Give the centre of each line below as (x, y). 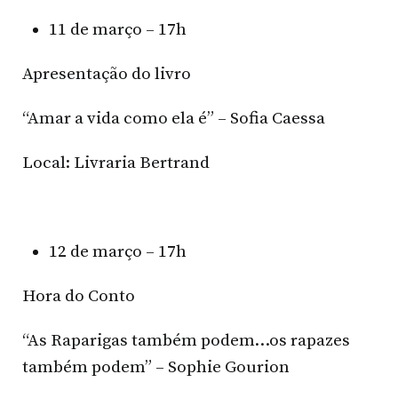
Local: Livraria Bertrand (116, 163)
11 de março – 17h (118, 30)
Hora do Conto (79, 297)
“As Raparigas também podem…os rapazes (186, 341)
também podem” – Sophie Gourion (156, 368)
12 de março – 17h (118, 252)
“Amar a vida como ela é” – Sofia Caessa (174, 119)
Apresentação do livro (107, 75)
